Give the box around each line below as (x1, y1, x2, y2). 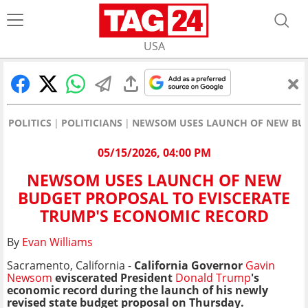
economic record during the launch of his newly (7, 283, 268, 298)
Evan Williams (22, 234, 93, 250)
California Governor (134, 258, 245, 274)
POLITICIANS (61, 116, 122, 129)
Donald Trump (175, 270, 251, 286)
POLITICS (8, 116, 52, 129)
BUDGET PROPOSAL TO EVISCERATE (18, 187, 290, 210)
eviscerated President (52, 270, 175, 286)
